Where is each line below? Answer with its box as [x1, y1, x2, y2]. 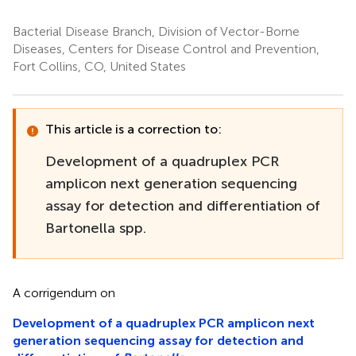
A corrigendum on [13, 284, 115, 300]
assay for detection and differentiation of [45, 196, 320, 215]
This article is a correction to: [45, 121, 222, 137]
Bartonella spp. [45, 219, 146, 237]
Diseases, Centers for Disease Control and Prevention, [13, 41, 319, 56]
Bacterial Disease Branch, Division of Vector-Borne [13, 23, 300, 39]
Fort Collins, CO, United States [13, 58, 186, 74]
